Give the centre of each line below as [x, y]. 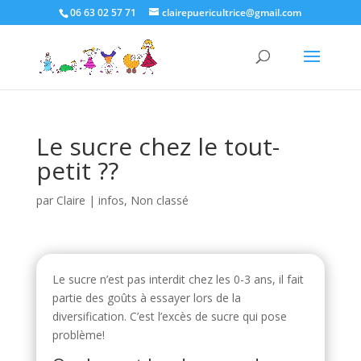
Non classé [159, 200]
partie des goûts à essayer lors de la [146, 298]
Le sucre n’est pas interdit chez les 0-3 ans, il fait [178, 279]
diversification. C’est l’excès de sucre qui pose [169, 316]
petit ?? [77, 170]
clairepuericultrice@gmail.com [232, 12]
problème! [80, 335]
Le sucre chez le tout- [158, 146]
